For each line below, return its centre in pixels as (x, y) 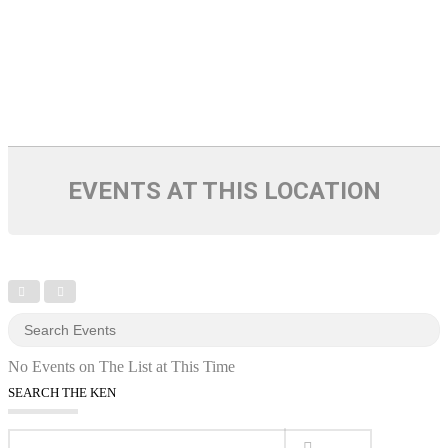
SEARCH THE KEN (62, 392)
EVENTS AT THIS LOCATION (224, 190)
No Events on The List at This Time (121, 366)
